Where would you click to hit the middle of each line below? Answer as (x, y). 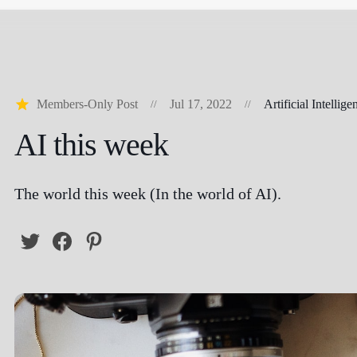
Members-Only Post (87, 104)
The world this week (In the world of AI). (148, 194)
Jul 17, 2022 (201, 104)
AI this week (91, 145)
